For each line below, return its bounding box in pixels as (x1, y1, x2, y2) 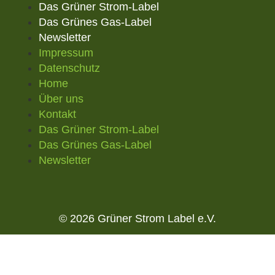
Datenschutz (39, 61, 101, 74)
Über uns (39, 92, 84, 105)
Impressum (39, 46, 94, 59)
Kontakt (39, 107, 77, 120)
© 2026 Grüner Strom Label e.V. (59, 212, 216, 225)
